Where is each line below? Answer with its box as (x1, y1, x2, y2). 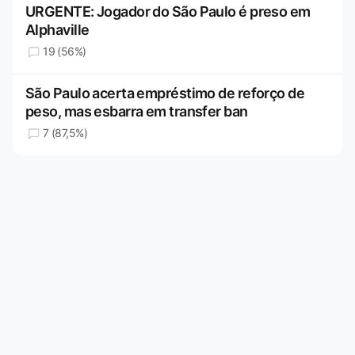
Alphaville (25, 21, 90, 38)
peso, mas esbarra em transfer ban (25, 102, 248, 120)
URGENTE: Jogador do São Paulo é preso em (25, 2, 311, 20)
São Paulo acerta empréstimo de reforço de (25, 84, 305, 101)
